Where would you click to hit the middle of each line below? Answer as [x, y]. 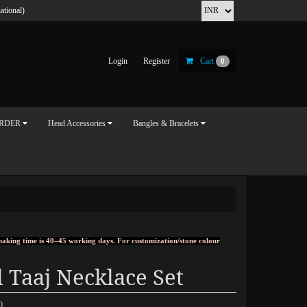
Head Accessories [77, 123]
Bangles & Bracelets [166, 123]
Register [157, 61]
